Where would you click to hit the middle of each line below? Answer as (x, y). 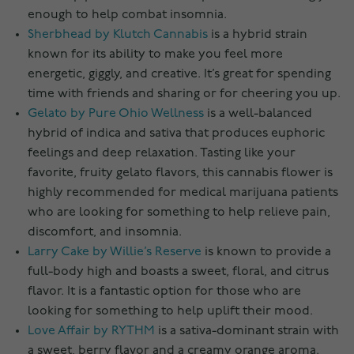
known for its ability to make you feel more (155, 55)
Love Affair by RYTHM (91, 331)
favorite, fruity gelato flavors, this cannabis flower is (180, 173)
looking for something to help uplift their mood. (170, 312)
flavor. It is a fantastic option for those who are (164, 292)
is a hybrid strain (258, 35)
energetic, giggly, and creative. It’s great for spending (179, 75)
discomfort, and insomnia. (105, 233)
